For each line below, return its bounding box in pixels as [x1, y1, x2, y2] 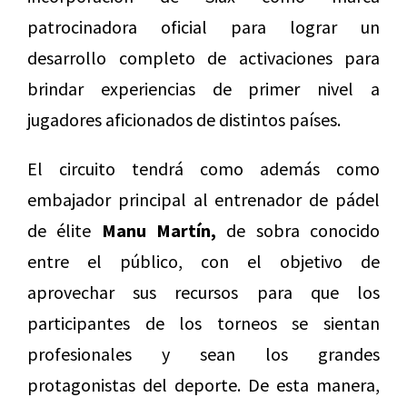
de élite [27, 219, 102, 243]
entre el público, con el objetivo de [27, 250, 380, 273]
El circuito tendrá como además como [27, 157, 380, 181]
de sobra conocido [216, 219, 381, 243]
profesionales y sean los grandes [27, 342, 380, 366]
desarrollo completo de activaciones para [27, 46, 380, 70]
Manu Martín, [101, 219, 217, 243]
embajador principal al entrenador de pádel [27, 188, 380, 212]
